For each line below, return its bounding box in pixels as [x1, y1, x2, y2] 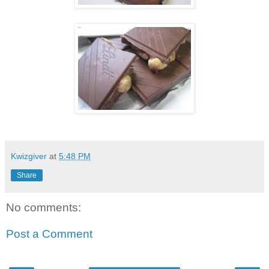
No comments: [6, 201, 81, 214]
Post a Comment [6, 227, 92, 240]
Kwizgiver [11, 151, 47, 162]
